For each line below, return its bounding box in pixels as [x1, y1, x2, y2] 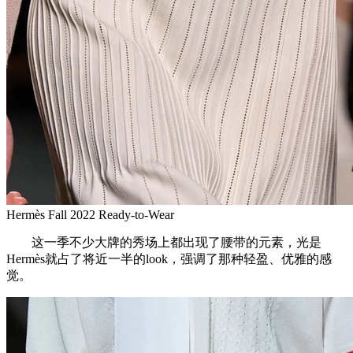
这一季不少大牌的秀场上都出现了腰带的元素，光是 [6, 235, 321, 249]
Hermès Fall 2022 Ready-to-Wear [6, 207, 174, 221]
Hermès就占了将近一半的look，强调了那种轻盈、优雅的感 [6, 251, 332, 266]
